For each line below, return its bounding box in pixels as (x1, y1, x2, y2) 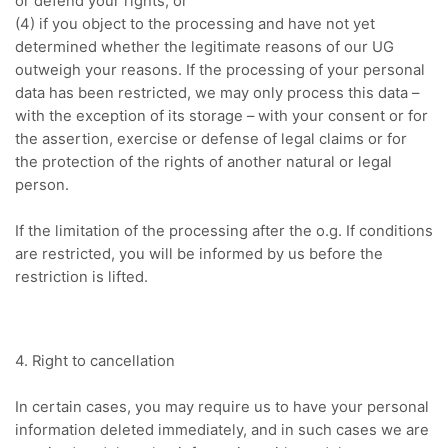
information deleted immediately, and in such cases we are (15, 420, 429, 439)
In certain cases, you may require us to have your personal (15, 397, 429, 416)
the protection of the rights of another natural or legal (15, 153, 392, 172)
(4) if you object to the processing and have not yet (15, 15, 375, 34)
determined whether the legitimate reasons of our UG (15, 38, 394, 57)
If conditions (346, 222, 433, 241)
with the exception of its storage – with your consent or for (15, 107, 428, 126)
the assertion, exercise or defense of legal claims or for (15, 130, 407, 149)
